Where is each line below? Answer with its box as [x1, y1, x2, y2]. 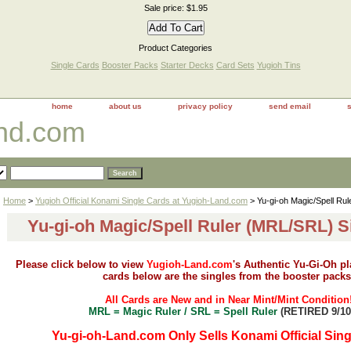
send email [269, 102, 311, 110]
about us [109, 102, 142, 110]
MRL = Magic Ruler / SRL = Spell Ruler [89, 306, 277, 317]
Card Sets [215, 60, 255, 70]
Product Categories [139, 43, 212, 52]
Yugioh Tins [256, 60, 301, 70]
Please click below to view [16, 259, 147, 270]
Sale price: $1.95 [143, 3, 208, 13]
